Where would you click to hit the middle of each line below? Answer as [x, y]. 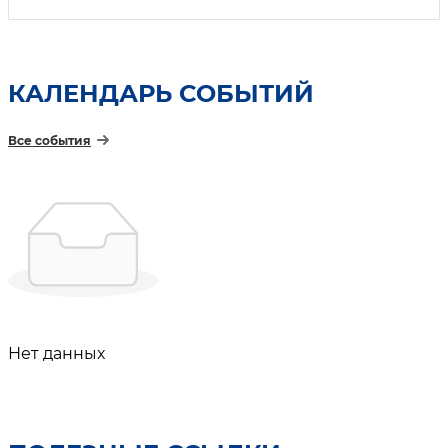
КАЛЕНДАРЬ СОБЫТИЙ [161, 94]
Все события [49, 141]
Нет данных [56, 354]
